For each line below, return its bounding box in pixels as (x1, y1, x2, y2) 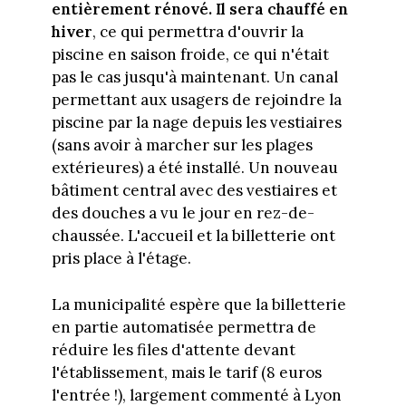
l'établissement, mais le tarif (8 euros (51, 362, 322, 382)
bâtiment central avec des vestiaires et (51, 180, 337, 201)
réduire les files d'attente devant (51, 339, 295, 360)
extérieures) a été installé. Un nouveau (51, 158, 338, 179)
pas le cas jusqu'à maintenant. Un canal (51, 67, 338, 88)
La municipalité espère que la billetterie (51, 294, 346, 314)
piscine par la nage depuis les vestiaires (51, 112, 342, 133)
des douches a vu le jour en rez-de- (51, 203, 314, 224)
